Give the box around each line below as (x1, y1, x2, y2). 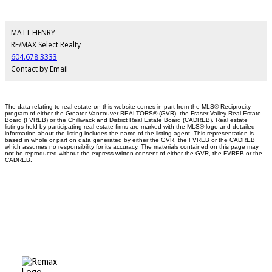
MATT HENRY (11, 27, 55, 38)
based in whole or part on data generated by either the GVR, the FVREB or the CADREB (5, 137, 255, 144)
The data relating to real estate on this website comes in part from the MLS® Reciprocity (5, 103, 251, 110)
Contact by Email (11, 64, 68, 75)
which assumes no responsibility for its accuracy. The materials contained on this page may (5, 143, 259, 151)
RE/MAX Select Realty (11, 39, 81, 50)
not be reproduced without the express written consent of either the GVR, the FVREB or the (5, 150, 262, 157)
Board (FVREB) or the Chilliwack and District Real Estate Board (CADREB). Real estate (5, 117, 248, 124)
